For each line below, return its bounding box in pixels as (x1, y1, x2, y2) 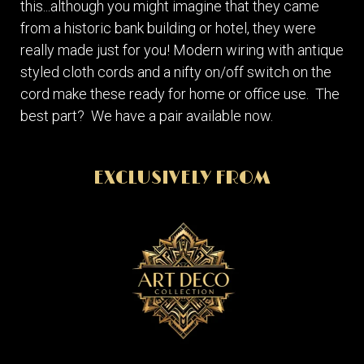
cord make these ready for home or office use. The (20, 85, 340, 103)
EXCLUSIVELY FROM (93, 167, 271, 190)
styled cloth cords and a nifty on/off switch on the (20, 63, 331, 81)
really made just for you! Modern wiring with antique (20, 41, 344, 59)
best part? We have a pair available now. (20, 107, 273, 125)
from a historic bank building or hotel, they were (20, 19, 316, 37)
